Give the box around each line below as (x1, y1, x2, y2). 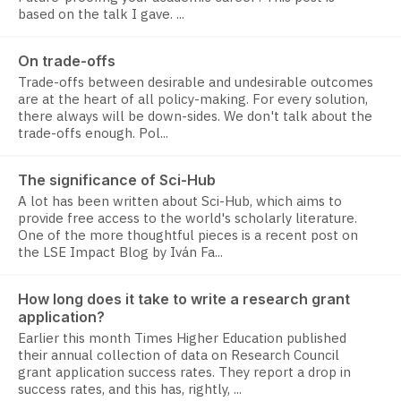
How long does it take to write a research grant (18, 290, 350, 309)
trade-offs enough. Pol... (18, 124, 168, 142)
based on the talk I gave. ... (18, 5, 184, 23)
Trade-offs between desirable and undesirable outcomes (18, 73, 373, 91)
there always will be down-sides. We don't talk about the (18, 107, 372, 125)
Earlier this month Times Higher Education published (18, 329, 346, 347)
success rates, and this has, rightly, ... (18, 380, 242, 398)
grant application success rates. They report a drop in (18, 363, 351, 381)
